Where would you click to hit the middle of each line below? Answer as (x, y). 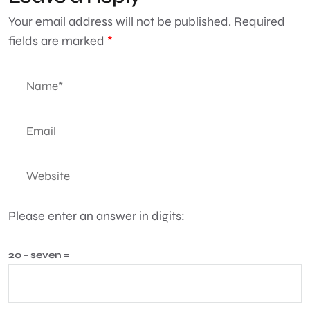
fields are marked (58, 40)
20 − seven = (39, 255)
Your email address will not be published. (120, 21)
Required (259, 21)
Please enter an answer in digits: (97, 216)
